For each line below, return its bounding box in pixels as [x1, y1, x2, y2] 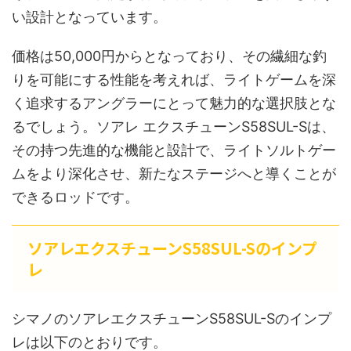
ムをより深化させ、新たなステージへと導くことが [12, 165, 336, 182]
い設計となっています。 [12, 8, 167, 25]
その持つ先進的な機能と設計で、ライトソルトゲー [12, 141, 336, 158]
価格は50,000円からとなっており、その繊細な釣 [12, 47, 327, 64]
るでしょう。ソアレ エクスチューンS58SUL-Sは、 [12, 118, 335, 135]
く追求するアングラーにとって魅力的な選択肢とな [12, 94, 336, 111]
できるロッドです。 [12, 188, 139, 205]
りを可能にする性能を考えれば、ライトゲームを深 [12, 71, 336, 88]
